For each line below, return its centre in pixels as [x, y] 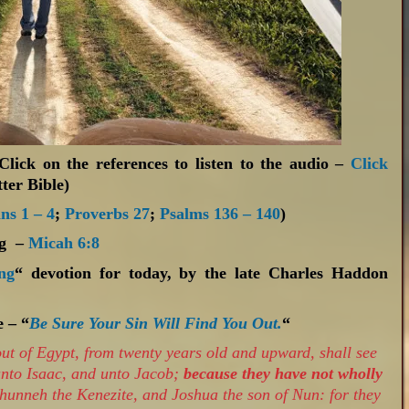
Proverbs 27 [108, 214]
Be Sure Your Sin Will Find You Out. [156, 323]
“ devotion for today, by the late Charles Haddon [201, 273]
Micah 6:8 [64, 243]
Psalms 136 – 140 [220, 214]
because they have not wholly [283, 373]
